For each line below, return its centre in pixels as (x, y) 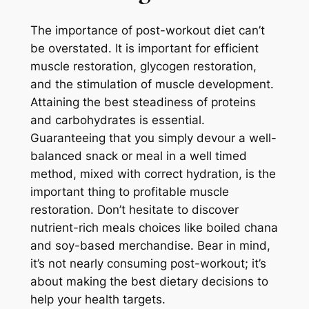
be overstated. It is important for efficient (144, 49)
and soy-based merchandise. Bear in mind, (150, 246)
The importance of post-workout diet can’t (147, 31)
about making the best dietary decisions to (149, 282)
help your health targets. (98, 300)
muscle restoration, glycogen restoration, (143, 67)
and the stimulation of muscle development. (152, 84)
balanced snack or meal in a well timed (138, 156)
